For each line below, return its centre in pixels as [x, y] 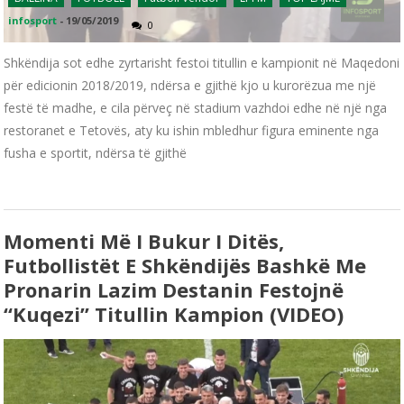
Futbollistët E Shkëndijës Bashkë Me [185, 265]
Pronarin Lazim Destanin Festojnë [174, 289]
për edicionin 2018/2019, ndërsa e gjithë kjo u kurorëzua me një [190, 85]
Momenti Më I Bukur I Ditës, [144, 240]
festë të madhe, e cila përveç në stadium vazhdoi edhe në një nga [196, 107]
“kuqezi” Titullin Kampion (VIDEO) [174, 313]
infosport [33, 20]
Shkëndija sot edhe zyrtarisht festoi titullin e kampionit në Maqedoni [202, 62]
